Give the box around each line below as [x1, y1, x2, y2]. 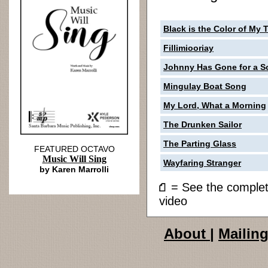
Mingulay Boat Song [163, 81, 246, 91]
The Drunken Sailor [163, 120, 242, 129]
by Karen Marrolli [39, 165, 109, 174]
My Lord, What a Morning [163, 100, 266, 110]
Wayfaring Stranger [163, 158, 241, 167]
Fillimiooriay [163, 43, 214, 53]
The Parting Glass [163, 139, 236, 148]
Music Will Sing [42, 154, 106, 164]
